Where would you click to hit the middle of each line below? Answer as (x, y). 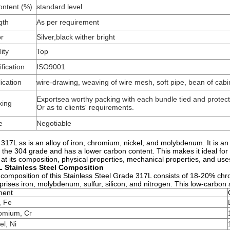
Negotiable (54, 123)
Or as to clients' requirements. (85, 107)
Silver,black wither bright (76, 37)
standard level (59, 7)
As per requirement (68, 22)
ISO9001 (51, 67)
